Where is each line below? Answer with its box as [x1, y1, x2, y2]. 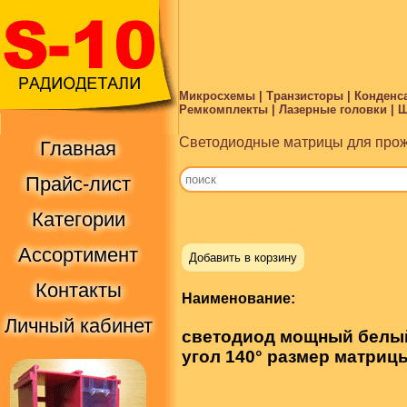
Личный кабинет [4, 314, 153, 337]
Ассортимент [18, 243, 138, 266]
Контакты [35, 279, 122, 302]
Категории [31, 208, 125, 231]
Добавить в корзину [189, 251, 297, 264]
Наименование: [182, 291, 295, 307]
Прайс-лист [25, 173, 131, 195]
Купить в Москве [179, 224, 301, 240]
